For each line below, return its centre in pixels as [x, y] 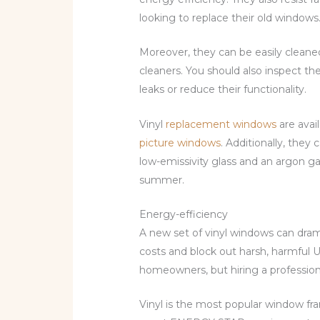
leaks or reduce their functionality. [223, 90]
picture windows [180, 142]
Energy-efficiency [184, 215]
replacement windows [221, 124]
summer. [162, 180]
